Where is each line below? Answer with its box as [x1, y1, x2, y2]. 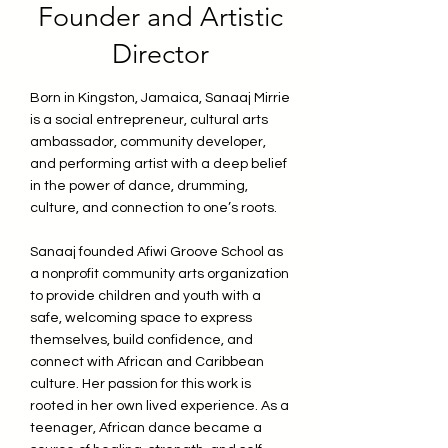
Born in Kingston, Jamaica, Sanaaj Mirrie [30, 91, 290, 105]
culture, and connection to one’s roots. [30, 201, 277, 215]
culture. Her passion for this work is [30, 377, 251, 391]
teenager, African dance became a [30, 421, 262, 435]
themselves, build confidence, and [30, 333, 253, 347]
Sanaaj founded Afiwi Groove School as [30, 245, 283, 259]
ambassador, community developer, [30, 135, 266, 149]
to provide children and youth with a [30, 289, 261, 303]
